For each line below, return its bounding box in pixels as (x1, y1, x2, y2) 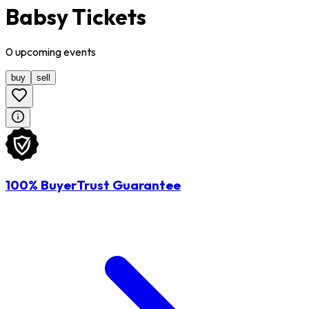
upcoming (13, 45, 63, 59)
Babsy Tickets (6, 2, 146, 30)
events (63, 45, 96, 59)
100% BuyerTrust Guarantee (6, 177, 181, 194)
